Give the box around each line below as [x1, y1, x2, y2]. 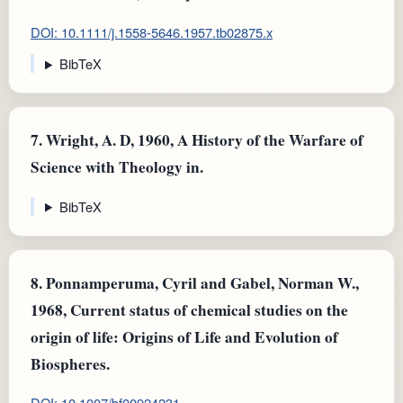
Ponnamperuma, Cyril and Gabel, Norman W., [42, 271, 359, 294]
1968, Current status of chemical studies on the [31, 298, 348, 321]
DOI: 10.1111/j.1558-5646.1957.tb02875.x [31, 22, 273, 41]
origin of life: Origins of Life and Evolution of [31, 325, 338, 348]
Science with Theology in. [31, 156, 203, 179]
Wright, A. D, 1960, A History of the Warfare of [42, 129, 363, 152]
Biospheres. [31, 352, 110, 375]
